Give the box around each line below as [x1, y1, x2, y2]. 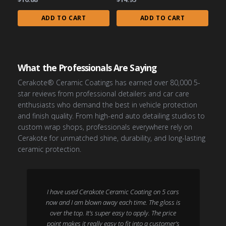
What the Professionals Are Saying [18, 62, 157, 74]
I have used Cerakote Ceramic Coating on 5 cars [47, 187, 179, 196]
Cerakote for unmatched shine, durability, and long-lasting [18, 133, 205, 143]
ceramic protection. [18, 144, 81, 154]
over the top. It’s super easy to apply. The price [50, 208, 176, 217]
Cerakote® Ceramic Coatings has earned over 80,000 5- [18, 78, 200, 87]
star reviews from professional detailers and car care [18, 89, 189, 98]
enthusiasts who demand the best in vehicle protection [18, 100, 197, 109]
